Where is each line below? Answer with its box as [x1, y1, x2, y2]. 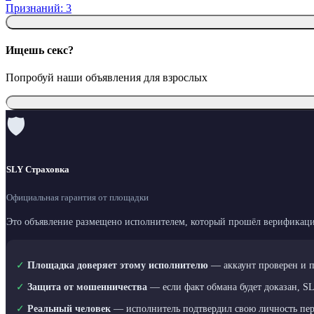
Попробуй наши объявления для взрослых [6, 71, 207, 84]
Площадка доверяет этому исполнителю [27, 260, 208, 271]
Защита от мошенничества [27, 282, 147, 293]
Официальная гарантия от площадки [6, 192, 149, 203]
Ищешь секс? [6, 43, 74, 56]
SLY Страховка [6, 164, 69, 175]
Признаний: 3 [6, 1, 71, 14]
